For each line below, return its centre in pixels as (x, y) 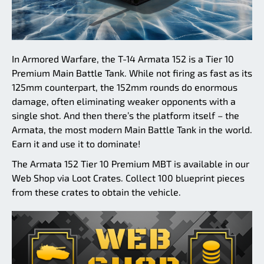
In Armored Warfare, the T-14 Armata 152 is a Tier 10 (123, 58)
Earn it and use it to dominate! (76, 143)
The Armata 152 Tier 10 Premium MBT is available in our (131, 163)
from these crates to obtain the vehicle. (96, 192)
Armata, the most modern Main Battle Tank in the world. (132, 129)
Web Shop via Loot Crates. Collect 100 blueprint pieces (128, 177)
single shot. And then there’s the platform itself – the (126, 115)
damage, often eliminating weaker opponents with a (124, 101)
